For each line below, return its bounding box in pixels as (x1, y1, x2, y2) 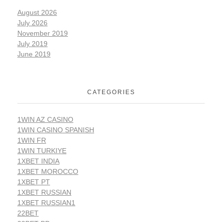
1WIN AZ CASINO (17, 115, 73, 124)
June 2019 (17, 50, 51, 58)
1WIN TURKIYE (17, 147, 66, 155)
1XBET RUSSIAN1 (17, 199, 75, 207)
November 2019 (17, 29, 68, 38)
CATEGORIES (87, 89, 135, 96)
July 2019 (17, 40, 48, 48)
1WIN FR (17, 136, 46, 145)
